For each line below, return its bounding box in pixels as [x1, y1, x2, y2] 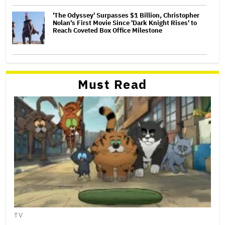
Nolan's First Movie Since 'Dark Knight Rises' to [53, 19, 197, 28]
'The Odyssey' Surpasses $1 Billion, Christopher [53, 11, 199, 20]
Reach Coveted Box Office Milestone [53, 26, 162, 35]
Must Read [78, 76, 147, 93]
